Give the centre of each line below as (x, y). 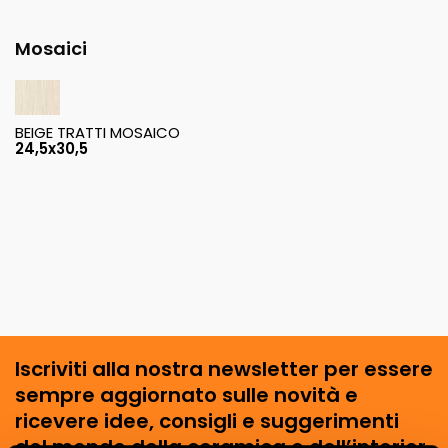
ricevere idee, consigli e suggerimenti (207, 420)
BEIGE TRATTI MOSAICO (97, 132)
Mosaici (51, 48)
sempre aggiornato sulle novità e (186, 394)
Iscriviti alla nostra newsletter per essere (224, 368)
